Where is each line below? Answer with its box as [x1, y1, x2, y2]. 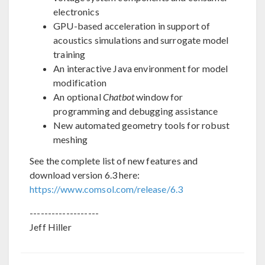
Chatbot [102, 91, 134, 102]
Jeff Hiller [30, 221, 72, 232]
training [53, 48, 86, 60]
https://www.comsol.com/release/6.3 [30, 183, 183, 195]
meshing [53, 133, 88, 145]
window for [134, 91, 183, 102]
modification [53, 76, 106, 88]
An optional [53, 91, 103, 102]
